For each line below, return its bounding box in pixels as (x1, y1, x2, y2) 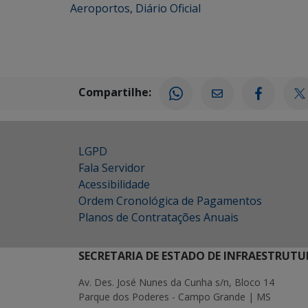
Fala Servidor (78, 160, 145, 175)
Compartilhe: (78, 85, 151, 100)
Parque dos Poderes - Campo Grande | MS (78, 290, 271, 303)
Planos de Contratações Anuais (78, 210, 239, 225)
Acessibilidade (78, 177, 150, 192)
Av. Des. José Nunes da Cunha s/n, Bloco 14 (78, 276, 274, 289)
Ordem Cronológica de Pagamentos (78, 193, 262, 208)
